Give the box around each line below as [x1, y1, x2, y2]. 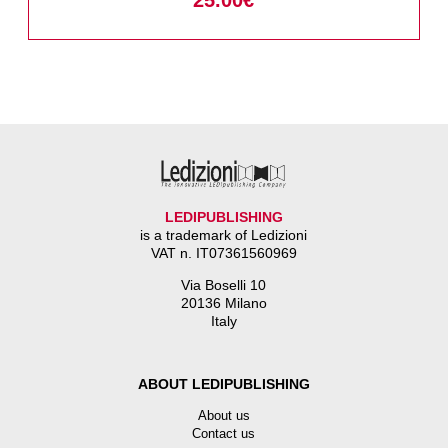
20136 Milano [180, 295, 267, 312]
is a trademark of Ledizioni [140, 226, 308, 243]
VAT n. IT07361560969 [150, 244, 297, 261]
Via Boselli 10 [181, 277, 267, 294]
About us [197, 408, 250, 424]
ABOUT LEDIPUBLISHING [137, 375, 310, 392]
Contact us [192, 426, 256, 442]
